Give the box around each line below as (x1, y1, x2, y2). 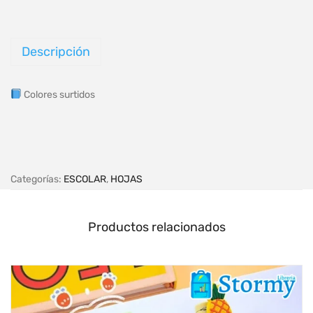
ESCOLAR (64, 173, 106, 185)
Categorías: (10, 173, 64, 185)
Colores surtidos (21, 88, 95, 101)
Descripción (22, 43, 90, 59)
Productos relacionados (87, 219, 226, 235)
